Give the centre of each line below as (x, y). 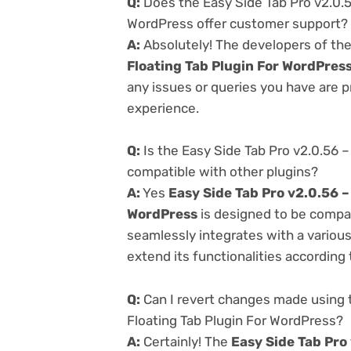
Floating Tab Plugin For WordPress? (235, 320)
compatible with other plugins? (223, 172)
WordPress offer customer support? (237, 24)
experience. (163, 109)
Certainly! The (186, 341)
